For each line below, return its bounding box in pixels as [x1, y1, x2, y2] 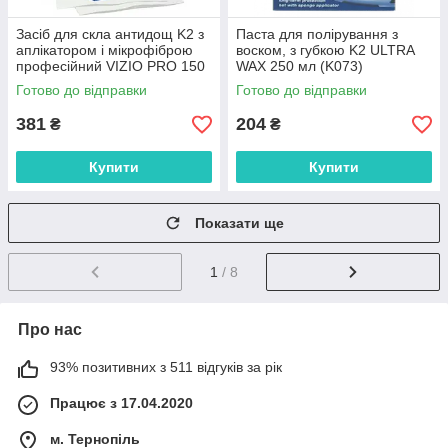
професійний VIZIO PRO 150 [16, 58, 205, 74]
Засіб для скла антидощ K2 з [16, 26, 204, 42]
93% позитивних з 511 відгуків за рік [50, 358, 282, 375]
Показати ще [195, 215, 284, 231]
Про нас [18, 320, 82, 338]
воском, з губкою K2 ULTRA [236, 42, 414, 58]
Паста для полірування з [236, 26, 398, 42]
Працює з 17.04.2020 [50, 394, 193, 411]
